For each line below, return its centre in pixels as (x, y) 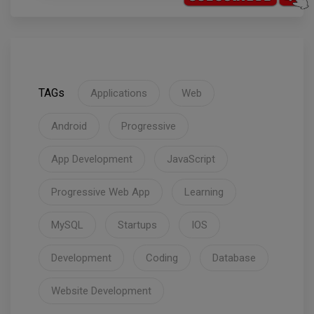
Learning (204, 192)
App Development (92, 159)
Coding (162, 258)
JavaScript (191, 159)
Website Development (101, 291)
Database (234, 258)
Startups (137, 225)
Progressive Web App (101, 192)
